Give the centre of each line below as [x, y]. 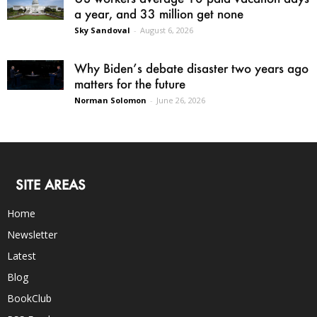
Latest [22, 256]
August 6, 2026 [167, 30]
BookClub [29, 299]
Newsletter [32, 235]
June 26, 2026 [181, 100]
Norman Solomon [110, 100]
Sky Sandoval [102, 30]
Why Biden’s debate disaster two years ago [191, 68]
